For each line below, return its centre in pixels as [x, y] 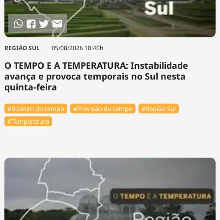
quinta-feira [30, 87]
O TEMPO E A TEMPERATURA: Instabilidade [96, 66]
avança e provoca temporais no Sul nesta [95, 76]
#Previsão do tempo [103, 108]
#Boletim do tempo [36, 108]
